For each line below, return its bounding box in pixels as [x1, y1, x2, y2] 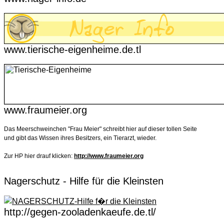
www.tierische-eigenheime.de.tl [4, 44, 141, 55]
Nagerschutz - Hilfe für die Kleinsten [4, 175, 163, 186]
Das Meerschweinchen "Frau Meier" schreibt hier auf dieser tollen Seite [4, 125, 197, 132]
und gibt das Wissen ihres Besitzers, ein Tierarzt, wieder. [4, 134, 156, 141]
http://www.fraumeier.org [74, 152, 143, 159]
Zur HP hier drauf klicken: [4, 152, 74, 159]
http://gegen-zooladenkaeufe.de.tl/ [4, 206, 156, 217]
